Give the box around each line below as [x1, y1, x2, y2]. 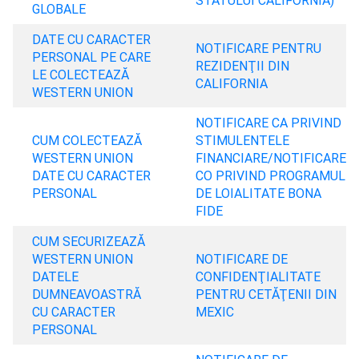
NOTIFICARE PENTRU [196, 40, 321, 56]
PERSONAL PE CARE [32, 49, 151, 65]
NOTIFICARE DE [196, 251, 288, 267]
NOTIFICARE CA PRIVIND [196, 115, 341, 131]
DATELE [32, 268, 79, 284]
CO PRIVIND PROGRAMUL [196, 167, 345, 184]
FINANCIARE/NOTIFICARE [196, 150, 346, 166]
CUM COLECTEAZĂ [32, 132, 142, 148]
